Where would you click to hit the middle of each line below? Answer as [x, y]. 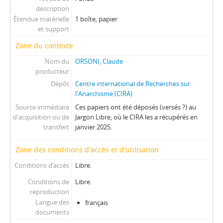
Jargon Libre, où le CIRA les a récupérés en [136, 117]
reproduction [49, 192]
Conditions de [48, 182]
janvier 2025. [93, 127]
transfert [56, 127]
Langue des [52, 202]
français [96, 203]
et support [53, 29]
